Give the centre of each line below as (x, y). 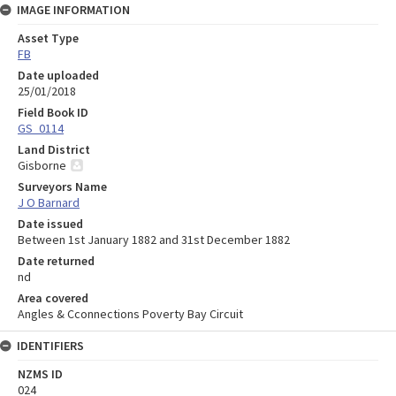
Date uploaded (58, 76)
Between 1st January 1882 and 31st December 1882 (154, 240)
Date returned (56, 261)
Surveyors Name (62, 187)
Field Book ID (53, 113)
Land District (54, 150)
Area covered (53, 298)
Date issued (50, 224)
